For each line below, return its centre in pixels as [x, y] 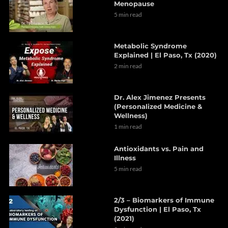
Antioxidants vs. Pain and [159, 149]
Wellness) [131, 116]
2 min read [128, 66]
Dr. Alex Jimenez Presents [160, 97]
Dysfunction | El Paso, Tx [158, 209]
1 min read [128, 127]
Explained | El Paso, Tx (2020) [165, 55]
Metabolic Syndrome [150, 46]
